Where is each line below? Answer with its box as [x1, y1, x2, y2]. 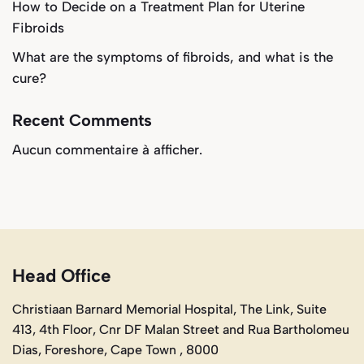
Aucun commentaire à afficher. [12, 141, 202, 158]
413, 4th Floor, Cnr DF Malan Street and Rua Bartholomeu [12, 321, 349, 337]
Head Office [12, 264, 111, 287]
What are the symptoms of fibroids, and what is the [12, 49, 333, 66]
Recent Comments [12, 110, 152, 130]
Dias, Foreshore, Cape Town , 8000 [12, 341, 219, 357]
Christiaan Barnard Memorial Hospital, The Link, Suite [12, 301, 327, 317]
